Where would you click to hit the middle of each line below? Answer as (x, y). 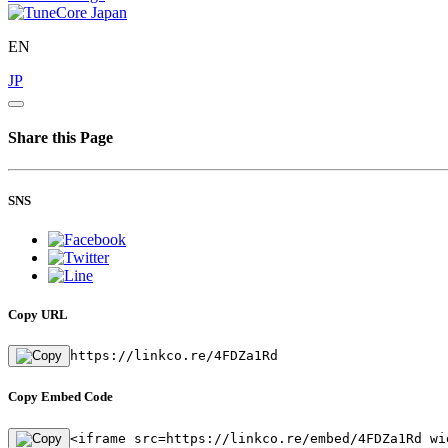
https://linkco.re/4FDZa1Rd (174, 356)
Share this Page (60, 138)
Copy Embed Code (60, 397)
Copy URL (38, 315)
